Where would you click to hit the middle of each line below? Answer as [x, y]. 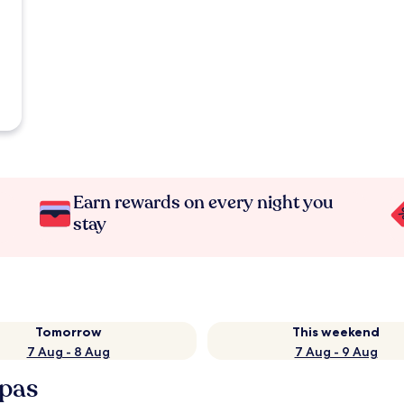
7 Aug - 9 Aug [336, 352]
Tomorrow [68, 332]
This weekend [336, 332]
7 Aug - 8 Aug [68, 352]
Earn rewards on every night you [204, 202]
